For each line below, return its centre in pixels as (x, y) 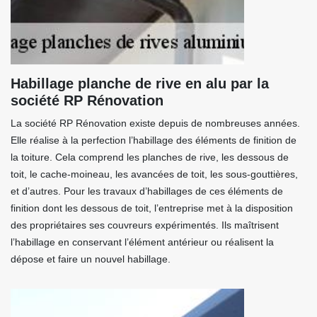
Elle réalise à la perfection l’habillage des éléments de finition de (154, 140)
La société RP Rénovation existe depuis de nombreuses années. (155, 123)
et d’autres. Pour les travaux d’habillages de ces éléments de (147, 191)
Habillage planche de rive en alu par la (140, 83)
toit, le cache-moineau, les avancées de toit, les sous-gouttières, (154, 174)
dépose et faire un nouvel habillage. (91, 259)
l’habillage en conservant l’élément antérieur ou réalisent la (142, 242)
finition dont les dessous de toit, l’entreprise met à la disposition (152, 208)
